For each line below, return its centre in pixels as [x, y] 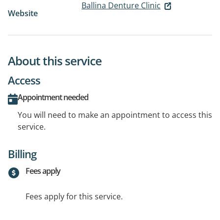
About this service [55, 61]
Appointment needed [53, 97]
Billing [22, 154]
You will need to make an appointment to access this [115, 115]
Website [23, 14]
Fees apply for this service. [74, 197]
